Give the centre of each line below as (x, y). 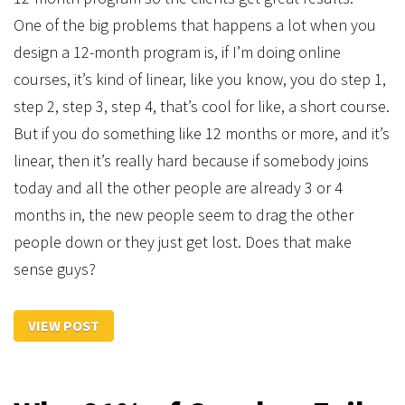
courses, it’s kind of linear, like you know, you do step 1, (200, 79)
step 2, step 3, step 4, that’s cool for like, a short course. (202, 106)
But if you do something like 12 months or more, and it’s (202, 133)
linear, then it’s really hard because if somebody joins (191, 160)
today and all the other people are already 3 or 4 (178, 188)
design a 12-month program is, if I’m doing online (177, 52)
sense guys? (55, 269)
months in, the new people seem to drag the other (184, 215)
